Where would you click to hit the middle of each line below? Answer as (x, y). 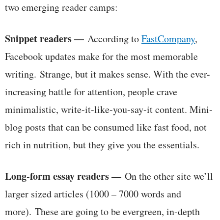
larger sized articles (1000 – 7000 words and (93, 193)
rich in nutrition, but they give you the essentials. (102, 144)
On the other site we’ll (169, 176)
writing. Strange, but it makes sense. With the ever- (108, 74)
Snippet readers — (46, 38)
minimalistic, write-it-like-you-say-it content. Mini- (109, 109)
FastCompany (168, 38)
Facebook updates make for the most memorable (101, 56)
